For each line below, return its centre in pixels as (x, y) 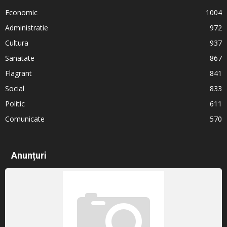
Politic (15, 103)
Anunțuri (29, 155)
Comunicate (25, 119)
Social (15, 88)
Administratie (27, 27)
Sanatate (20, 58)
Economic (21, 12)
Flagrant (18, 73)
